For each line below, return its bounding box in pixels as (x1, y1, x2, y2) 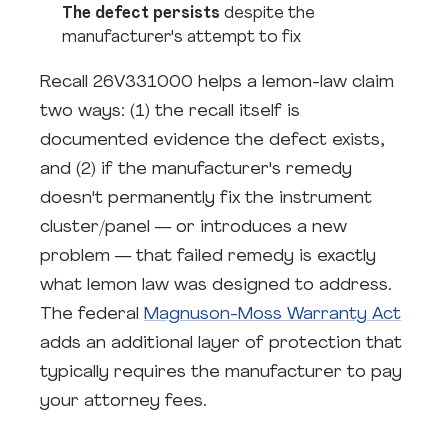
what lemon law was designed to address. (40, 277, 392, 294)
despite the (220, 6, 315, 22)
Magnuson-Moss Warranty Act (144, 306, 401, 323)
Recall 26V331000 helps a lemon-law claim (40, 74, 394, 91)
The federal (40, 306, 144, 323)
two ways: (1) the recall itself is (40, 103, 300, 120)
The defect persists (62, 6, 220, 22)
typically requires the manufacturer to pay (40, 364, 402, 381)
